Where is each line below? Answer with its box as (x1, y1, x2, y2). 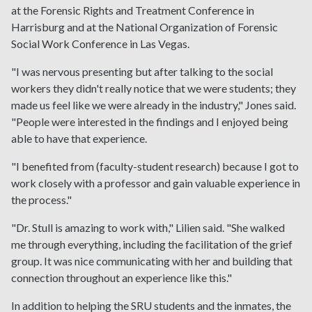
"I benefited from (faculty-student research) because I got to (11, 159, 299, 173)
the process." (11, 193, 72, 207)
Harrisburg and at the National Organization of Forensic (11, 20, 278, 34)
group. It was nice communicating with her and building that (11, 254, 292, 268)
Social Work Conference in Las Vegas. (11, 37, 189, 51)
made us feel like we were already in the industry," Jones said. (11, 98, 296, 112)
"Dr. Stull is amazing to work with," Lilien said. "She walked (11, 221, 285, 235)
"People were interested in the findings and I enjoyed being (11, 115, 288, 129)
